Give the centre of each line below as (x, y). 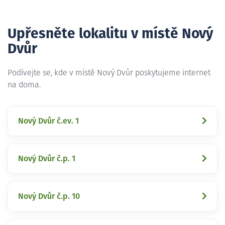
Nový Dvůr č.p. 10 (49, 196)
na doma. (24, 85)
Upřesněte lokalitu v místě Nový (110, 34)
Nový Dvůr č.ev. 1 (48, 121)
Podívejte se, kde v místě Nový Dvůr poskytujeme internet (109, 73)
